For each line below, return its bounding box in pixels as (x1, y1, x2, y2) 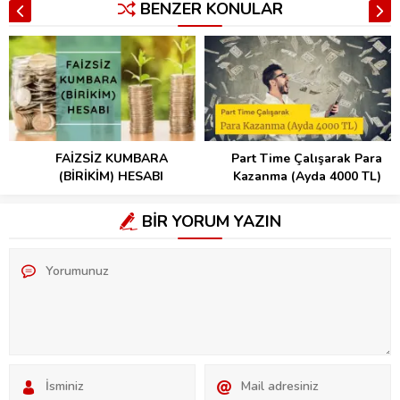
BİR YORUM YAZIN (141, 210, 281, 232)
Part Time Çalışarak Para (231, 149, 382, 167)
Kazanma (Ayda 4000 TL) (232, 167, 381, 185)
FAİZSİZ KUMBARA (54, 149, 168, 167)
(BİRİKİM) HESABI (59, 167, 163, 185)
